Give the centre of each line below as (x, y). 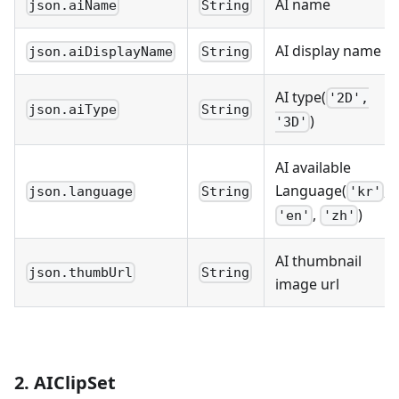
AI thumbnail (318, 261)
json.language (81, 192)
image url (307, 284)
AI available (313, 167)
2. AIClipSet (65, 382)
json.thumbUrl (81, 273)
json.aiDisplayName (101, 52)
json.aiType (73, 110)
